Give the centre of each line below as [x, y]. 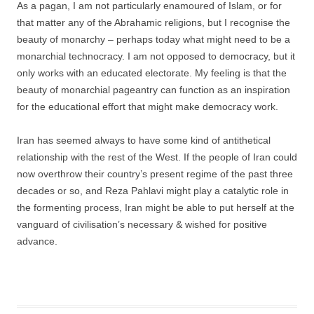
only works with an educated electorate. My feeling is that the [152, 73]
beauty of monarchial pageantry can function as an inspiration [153, 89]
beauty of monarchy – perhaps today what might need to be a [153, 39]
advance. [37, 241]
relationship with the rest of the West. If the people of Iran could [157, 157]
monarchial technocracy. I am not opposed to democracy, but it [156, 56]
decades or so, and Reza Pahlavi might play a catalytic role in [153, 190]
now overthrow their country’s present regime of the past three [155, 173]
